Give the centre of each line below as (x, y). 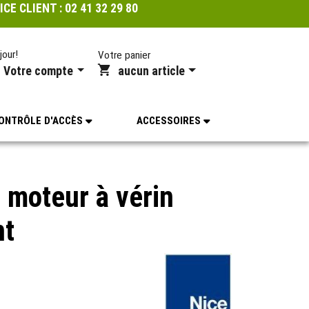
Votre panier (124, 55)
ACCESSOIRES (170, 120)
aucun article (152, 71)
